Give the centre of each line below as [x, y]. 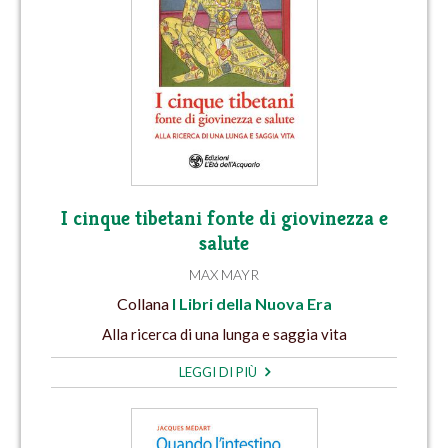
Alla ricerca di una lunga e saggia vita [224, 333]
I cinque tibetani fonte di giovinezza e [224, 218]
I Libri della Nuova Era [251, 304]
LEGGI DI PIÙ [219, 371]
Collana [144, 304]
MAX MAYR [224, 274]
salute [224, 243]
